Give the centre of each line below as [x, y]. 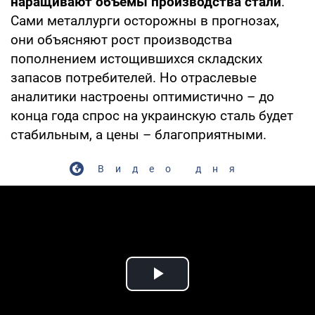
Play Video [208, 290]
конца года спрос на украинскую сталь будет [152, 115]
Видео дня [172, 168]
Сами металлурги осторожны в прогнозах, [145, 20]
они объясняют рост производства [121, 39]
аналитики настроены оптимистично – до [142, 96]
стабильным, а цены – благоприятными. [139, 134]
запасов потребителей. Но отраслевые [134, 77]
